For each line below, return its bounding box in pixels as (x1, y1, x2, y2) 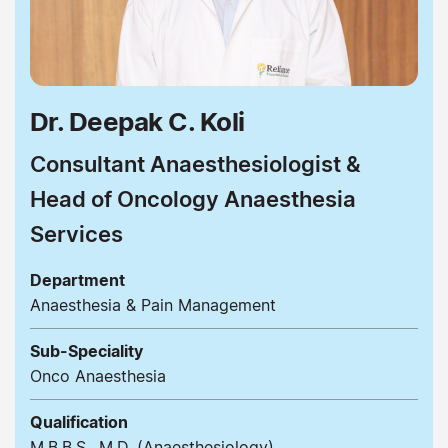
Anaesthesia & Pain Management (30, 295, 276, 315)
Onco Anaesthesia (30, 366, 166, 386)
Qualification (30, 412, 128, 432)
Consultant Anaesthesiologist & (30, 151, 361, 177)
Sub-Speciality (30, 341, 143, 361)
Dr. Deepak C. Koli (30, 106, 245, 137)
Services (30, 221, 123, 247)
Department (30, 270, 125, 290)
